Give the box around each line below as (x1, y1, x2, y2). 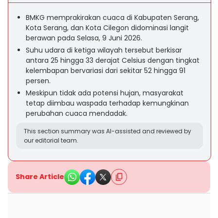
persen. (26, 76, 51, 86)
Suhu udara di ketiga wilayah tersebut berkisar (26, 45, 182, 55)
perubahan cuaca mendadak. (26, 109, 127, 118)
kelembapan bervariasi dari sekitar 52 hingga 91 (26, 66, 185, 75)
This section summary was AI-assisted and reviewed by (24, 127, 191, 135)
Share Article (16, 172, 64, 182)
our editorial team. (24, 136, 78, 145)
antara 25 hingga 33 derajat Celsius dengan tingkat (26, 55, 200, 65)
